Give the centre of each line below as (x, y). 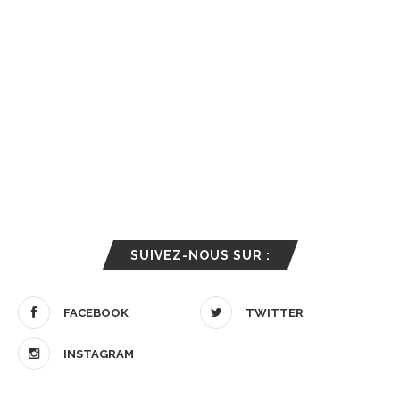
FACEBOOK (96, 313)
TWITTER (275, 313)
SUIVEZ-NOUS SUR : (200, 255)
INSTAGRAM (99, 354)
